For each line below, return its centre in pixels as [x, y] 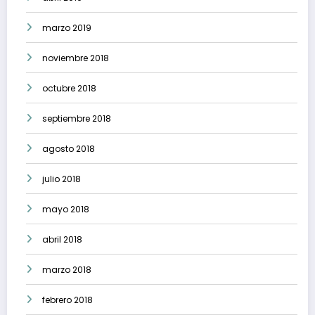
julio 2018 [62, 179]
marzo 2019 [67, 27]
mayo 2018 [66, 209]
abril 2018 [62, 239]
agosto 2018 [69, 148]
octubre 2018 [69, 88]
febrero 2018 [67, 300]
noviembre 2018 [76, 58]
